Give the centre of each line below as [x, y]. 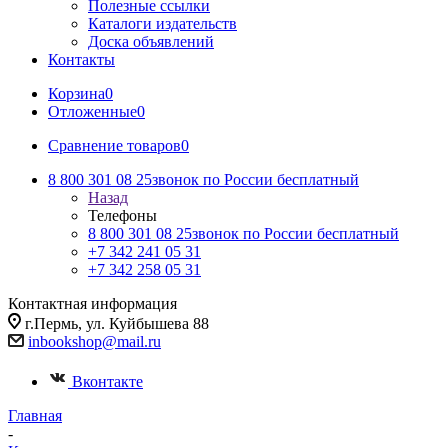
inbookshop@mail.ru [94, 341]
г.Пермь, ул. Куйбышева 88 [117, 323]
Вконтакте [107, 381]
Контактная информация [92, 303]
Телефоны [122, 215]
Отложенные [92, 111]
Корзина [76, 93]
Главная [35, 415]
